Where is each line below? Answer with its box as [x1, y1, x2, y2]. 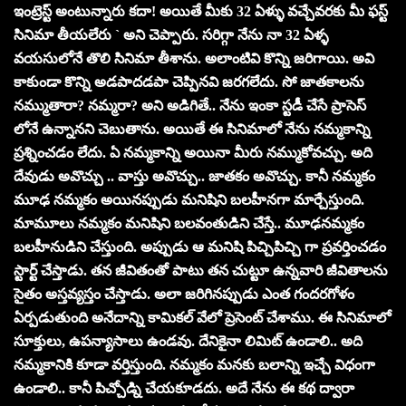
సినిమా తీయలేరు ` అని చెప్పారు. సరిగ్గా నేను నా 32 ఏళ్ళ [14, 26, 328, 43]
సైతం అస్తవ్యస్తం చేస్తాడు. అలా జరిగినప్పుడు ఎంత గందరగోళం [14, 285, 354, 302]
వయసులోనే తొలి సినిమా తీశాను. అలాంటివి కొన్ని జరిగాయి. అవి [14, 50, 374, 66]
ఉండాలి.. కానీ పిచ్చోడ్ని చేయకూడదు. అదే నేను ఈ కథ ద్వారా [14, 380, 354, 396]
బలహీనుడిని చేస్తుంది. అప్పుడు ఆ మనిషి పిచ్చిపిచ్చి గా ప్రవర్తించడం [14, 238, 386, 255]
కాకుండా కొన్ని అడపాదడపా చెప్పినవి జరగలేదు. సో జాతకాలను [14, 73, 364, 90]
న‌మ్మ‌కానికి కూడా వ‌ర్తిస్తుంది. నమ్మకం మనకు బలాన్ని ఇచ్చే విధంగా [14, 356, 375, 372]
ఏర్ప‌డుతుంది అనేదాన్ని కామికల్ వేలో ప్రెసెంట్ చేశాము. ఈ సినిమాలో [14, 309, 391, 325]
